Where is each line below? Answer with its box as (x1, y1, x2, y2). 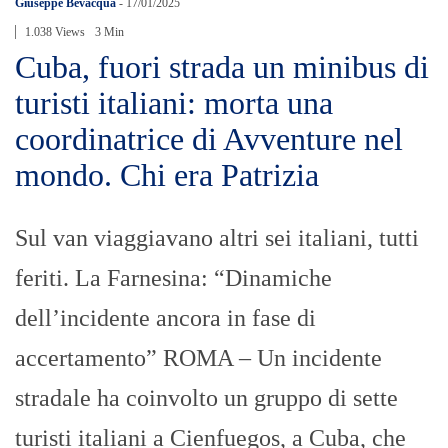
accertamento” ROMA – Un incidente (15, 345, 382, 372)
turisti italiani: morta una (15, 85, 333, 122)
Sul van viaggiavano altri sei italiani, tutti (15, 225, 419, 252)
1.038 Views (25, 25, 85, 40)
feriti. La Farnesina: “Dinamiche (15, 265, 332, 292)
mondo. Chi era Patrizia (15, 157, 319, 194)
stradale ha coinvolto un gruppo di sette (15, 385, 398, 412)
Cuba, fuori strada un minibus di (15, 49, 429, 86)
